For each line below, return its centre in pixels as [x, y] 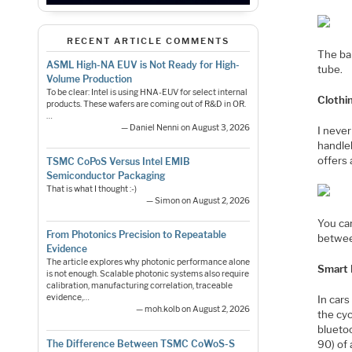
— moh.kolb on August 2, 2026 [193, 310]
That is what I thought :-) [91, 189]
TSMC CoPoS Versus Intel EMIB [118, 162]
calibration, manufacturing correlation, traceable [139, 286]
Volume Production [89, 79]
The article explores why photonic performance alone [148, 262]
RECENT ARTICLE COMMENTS [148, 41]
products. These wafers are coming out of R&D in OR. [146, 104]
